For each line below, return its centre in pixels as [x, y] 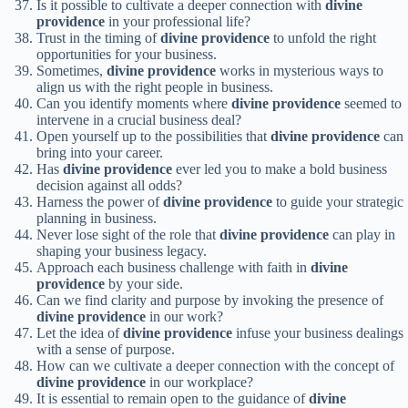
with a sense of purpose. [106, 350]
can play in [362, 235]
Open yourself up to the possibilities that [153, 137]
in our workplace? [199, 382]
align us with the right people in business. [155, 87]
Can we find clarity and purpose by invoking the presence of [210, 301]
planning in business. [97, 219]
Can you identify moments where [134, 104]
